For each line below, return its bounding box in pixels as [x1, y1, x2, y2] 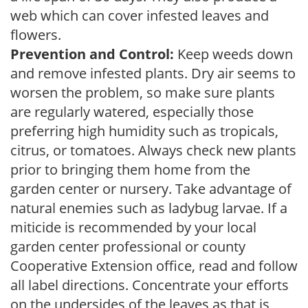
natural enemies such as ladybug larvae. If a [10, 198, 287, 217]
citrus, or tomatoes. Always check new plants [10, 140, 296, 159]
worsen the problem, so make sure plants [10, 82, 275, 102]
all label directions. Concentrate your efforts [10, 275, 289, 294]
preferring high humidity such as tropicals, [10, 121, 278, 140]
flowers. [10, 25, 61, 44]
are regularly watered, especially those [10, 102, 254, 121]
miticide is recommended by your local [10, 217, 256, 236]
